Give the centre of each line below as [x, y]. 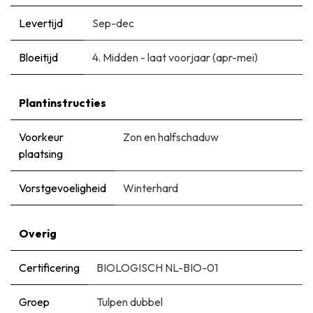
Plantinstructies [63, 102]
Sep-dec [113, 23]
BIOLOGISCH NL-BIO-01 [157, 267]
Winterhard [151, 188]
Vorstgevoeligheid [63, 188]
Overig [38, 233]
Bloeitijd [38, 57]
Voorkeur [41, 137]
